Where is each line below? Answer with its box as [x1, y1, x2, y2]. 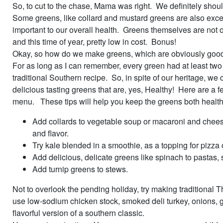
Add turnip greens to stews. [32, 163, 128, 175]
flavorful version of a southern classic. [12, 207, 144, 219]
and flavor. [32, 127, 69, 139]
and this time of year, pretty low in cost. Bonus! [12, 35, 176, 47]
